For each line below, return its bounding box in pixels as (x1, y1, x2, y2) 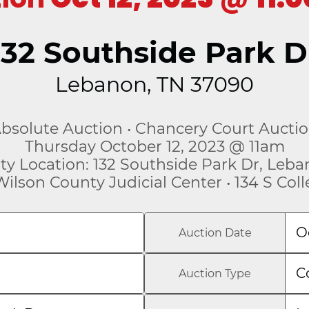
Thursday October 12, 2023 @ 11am (24, 137, 285, 157)
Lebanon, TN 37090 (55, 72, 254, 98)
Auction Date (178, 226, 252, 240)
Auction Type (179, 267, 252, 281)
